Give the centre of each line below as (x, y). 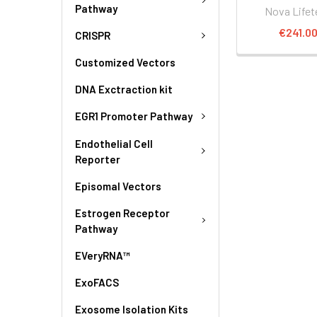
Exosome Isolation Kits (132, 309)
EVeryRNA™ (103, 255)
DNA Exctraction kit (124, 89)
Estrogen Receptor (122, 213)
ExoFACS (97, 282)
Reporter (98, 159)
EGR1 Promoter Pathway (134, 116)
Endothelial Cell (114, 143)
